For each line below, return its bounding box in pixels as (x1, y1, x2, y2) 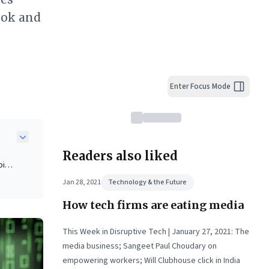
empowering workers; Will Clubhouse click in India (62, 255, 240, 267)
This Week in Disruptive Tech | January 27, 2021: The (62, 226, 249, 238)
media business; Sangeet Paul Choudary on (62, 240, 217, 252)
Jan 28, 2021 (62, 177, 101, 187)
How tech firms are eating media (62, 198, 244, 212)
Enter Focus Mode (170, 80, 231, 92)
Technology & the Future (108, 177, 187, 187)
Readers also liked (62, 148, 178, 163)
